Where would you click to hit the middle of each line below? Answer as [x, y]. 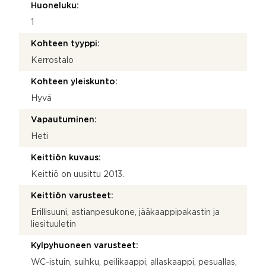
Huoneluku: [55, 6]
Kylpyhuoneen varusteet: [85, 246]
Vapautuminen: [64, 120]
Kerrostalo [52, 60]
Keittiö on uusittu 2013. [77, 174]
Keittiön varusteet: [72, 196]
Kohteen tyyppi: [65, 44]
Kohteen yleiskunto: [74, 82]
